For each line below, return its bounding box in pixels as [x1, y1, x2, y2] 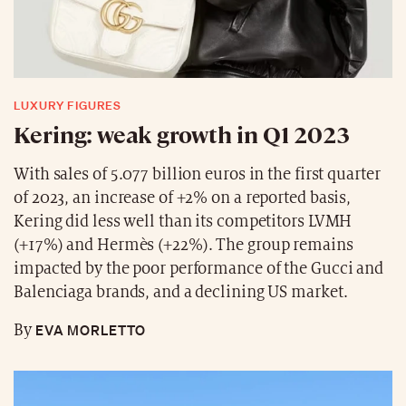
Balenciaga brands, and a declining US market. [14, 284, 348, 302]
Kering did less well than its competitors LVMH [14, 213, 353, 231]
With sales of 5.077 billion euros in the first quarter [14, 166, 381, 184]
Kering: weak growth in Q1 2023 [14, 119, 350, 150]
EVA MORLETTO [31, 321, 146, 340]
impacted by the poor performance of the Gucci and [14, 260, 384, 278]
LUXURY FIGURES [14, 98, 121, 114]
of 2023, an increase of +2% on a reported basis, [14, 189, 352, 208]
